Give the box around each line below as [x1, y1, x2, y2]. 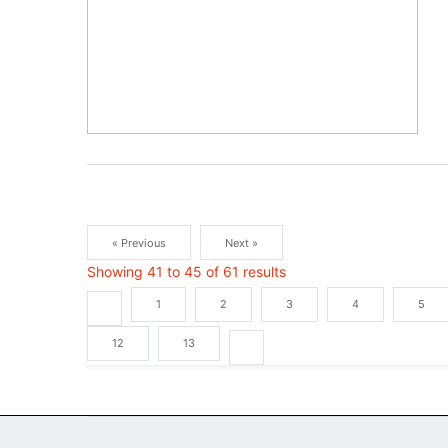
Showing [87, 263, 147, 281]
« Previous [112, 235, 166, 250]
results [239, 263, 286, 281]
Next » [225, 235, 258, 250]
